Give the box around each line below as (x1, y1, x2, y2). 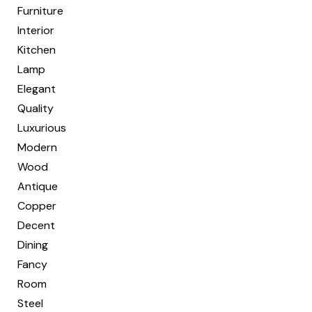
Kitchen (17, 42, 56, 58)
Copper (17, 198, 56, 214)
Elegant (17, 81, 56, 97)
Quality (17, 101, 54, 116)
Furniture (17, 3, 63, 19)
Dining (17, 237, 48, 253)
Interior (17, 23, 54, 38)
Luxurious (17, 120, 66, 136)
